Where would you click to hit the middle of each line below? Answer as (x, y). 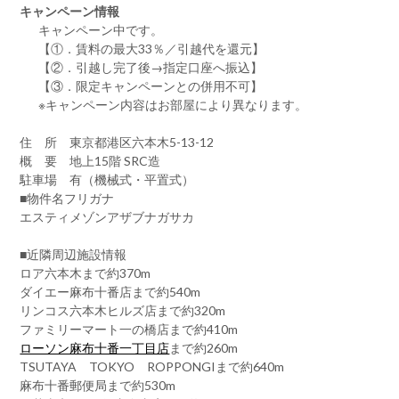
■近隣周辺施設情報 (73, 254)
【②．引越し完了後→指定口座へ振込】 (151, 67)
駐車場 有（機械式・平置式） (107, 179)
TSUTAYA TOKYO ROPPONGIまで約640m (152, 366)
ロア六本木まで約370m (85, 273)
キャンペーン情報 (70, 11)
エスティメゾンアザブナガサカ (107, 217)
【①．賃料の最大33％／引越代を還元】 (152, 49)
